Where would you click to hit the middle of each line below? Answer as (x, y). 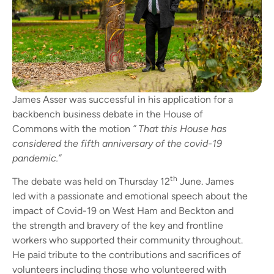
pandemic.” (37, 158)
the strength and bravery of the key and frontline (118, 226)
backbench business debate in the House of (108, 114)
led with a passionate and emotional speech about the (130, 196)
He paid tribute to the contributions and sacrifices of (127, 255)
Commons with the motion (72, 128)
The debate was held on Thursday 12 (91, 182)
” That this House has (180, 128)
